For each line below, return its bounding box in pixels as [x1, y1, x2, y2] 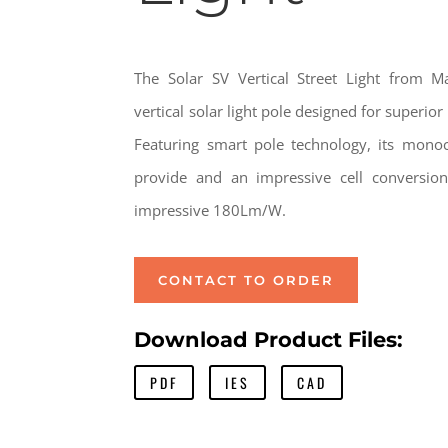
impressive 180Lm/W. [134, 200, 287, 221]
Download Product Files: [134, 326, 404, 352]
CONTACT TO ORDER [158, 271, 335, 288]
